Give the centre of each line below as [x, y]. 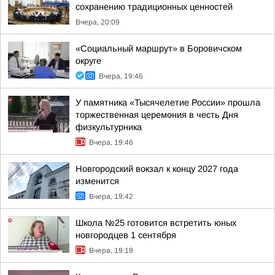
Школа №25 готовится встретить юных [156, 223]
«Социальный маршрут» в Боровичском [159, 48]
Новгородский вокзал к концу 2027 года [157, 169]
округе [88, 61]
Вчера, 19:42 [111, 196]
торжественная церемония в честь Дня [157, 115]
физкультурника [109, 127]
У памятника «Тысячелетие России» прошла [168, 103]
